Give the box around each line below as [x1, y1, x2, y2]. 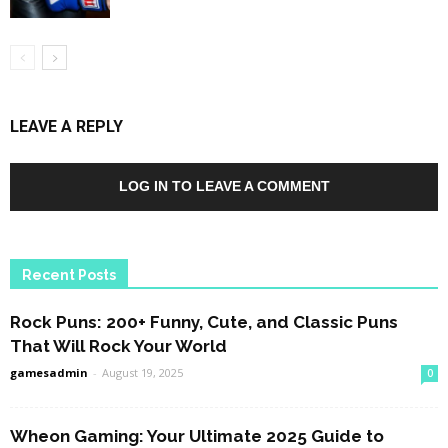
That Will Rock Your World [10, 336, 227, 357]
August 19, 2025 [102, 365, 183, 381]
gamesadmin [10, 365, 88, 381]
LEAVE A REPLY [10, 117, 123, 137]
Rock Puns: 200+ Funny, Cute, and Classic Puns [10, 312, 398, 333]
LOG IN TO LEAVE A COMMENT [118, 178, 330, 195]
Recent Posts [22, 267, 116, 284]
